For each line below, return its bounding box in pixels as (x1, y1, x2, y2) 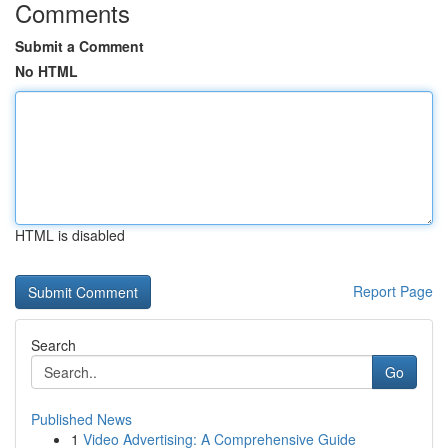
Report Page (353, 281, 433, 301)
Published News (31, 409, 132, 429)
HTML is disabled (15, 225, 125, 245)
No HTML (15, 61, 78, 81)
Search (31, 335, 76, 355)
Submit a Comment (15, 36, 144, 56)
